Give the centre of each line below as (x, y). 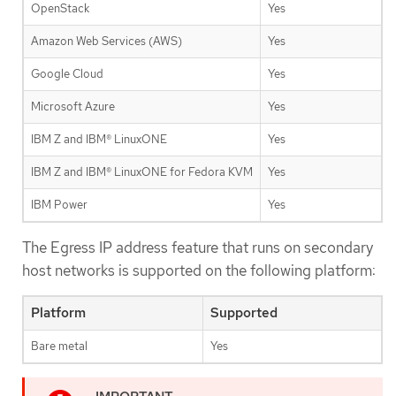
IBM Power (59, 204)
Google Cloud (67, 73)
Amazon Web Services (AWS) (107, 41)
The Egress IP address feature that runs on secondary (198, 247)
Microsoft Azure (73, 106)
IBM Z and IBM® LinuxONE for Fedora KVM (142, 171)
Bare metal (59, 346)
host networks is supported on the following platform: (199, 270)
